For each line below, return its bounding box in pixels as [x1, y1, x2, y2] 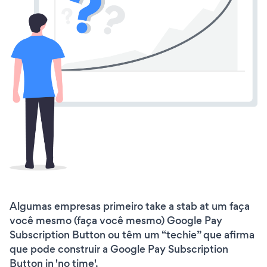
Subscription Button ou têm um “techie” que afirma [10, 227, 254, 242]
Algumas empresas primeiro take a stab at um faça [10, 198, 250, 213]
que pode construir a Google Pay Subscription [10, 241, 228, 256]
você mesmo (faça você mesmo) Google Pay [10, 213, 222, 228]
